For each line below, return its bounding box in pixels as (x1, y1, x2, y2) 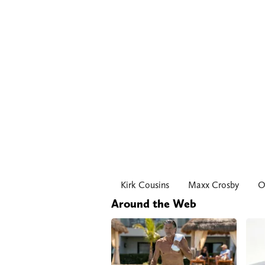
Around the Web (111, 196, 196, 211)
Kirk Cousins (121, 179, 169, 191)
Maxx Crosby (188, 179, 239, 191)
